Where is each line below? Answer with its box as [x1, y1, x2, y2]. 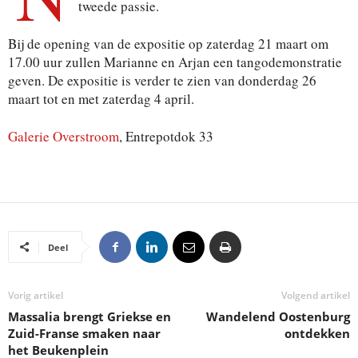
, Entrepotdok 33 [119, 126, 213, 145]
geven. [8, 70, 48, 89]
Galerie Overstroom [8, 126, 119, 145]
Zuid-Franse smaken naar [8, 324, 161, 341]
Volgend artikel [281, 288, 350, 302]
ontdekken [284, 324, 350, 341]
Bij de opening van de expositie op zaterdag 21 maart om [8, 34, 328, 53]
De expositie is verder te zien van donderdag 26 [48, 70, 316, 89]
